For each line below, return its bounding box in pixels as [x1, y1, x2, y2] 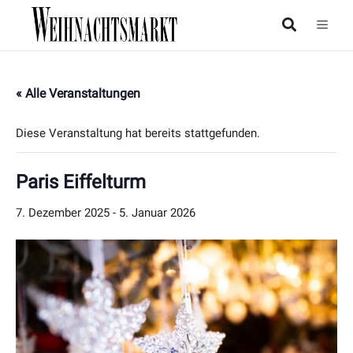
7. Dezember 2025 [16, 206, 110, 221]
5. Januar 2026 [119, 206, 195, 221]
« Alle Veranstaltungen [16, 86, 140, 102]
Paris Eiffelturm [16, 171, 146, 194]
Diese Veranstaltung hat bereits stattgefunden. [16, 126, 260, 141]
